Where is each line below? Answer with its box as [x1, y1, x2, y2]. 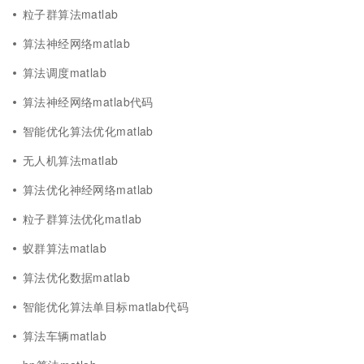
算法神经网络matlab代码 [23, 93, 154, 110]
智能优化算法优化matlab [23, 123, 154, 139]
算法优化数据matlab [23, 269, 130, 285]
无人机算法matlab [23, 152, 119, 168]
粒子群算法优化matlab [23, 210, 142, 227]
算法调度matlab [23, 64, 107, 80]
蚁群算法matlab [23, 240, 107, 256]
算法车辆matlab [23, 327, 107, 344]
